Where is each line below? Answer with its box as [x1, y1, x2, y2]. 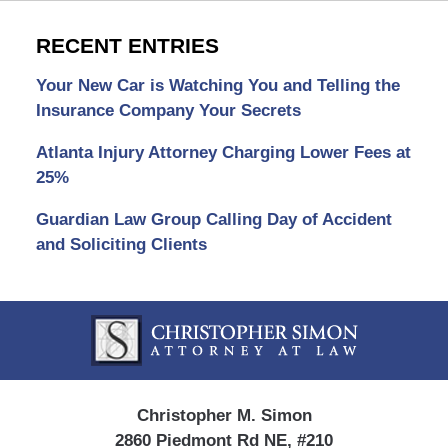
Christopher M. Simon [136, 405, 312, 425]
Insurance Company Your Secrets [35, 100, 301, 120]
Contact [223, 302, 281, 322]
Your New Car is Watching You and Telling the [35, 75, 400, 95]
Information [223, 327, 307, 347]
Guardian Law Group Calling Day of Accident [35, 209, 392, 229]
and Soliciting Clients [35, 234, 207, 254]
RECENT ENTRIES [35, 34, 219, 59]
